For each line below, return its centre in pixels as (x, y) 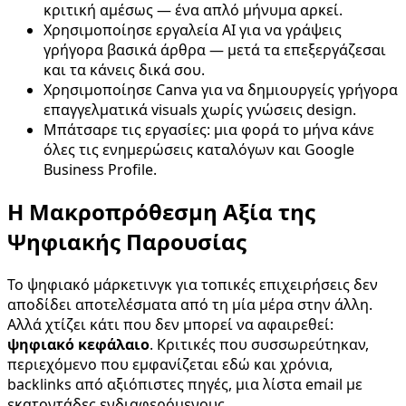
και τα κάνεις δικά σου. (124, 69)
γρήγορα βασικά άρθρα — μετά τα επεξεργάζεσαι (215, 49)
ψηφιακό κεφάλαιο (78, 345)
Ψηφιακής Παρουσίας (127, 242)
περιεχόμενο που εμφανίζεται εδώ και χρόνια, (170, 365)
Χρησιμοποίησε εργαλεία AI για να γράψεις (193, 29)
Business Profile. (100, 169)
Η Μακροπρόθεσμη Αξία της (161, 212)
